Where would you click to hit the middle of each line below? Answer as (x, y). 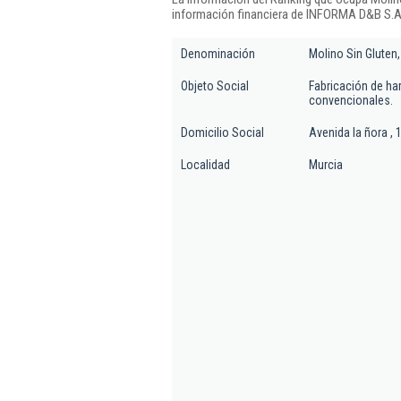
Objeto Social (215, 86)
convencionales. (351, 100)
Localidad (205, 165)
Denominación (218, 54)
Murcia (326, 165)
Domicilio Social (222, 132)
